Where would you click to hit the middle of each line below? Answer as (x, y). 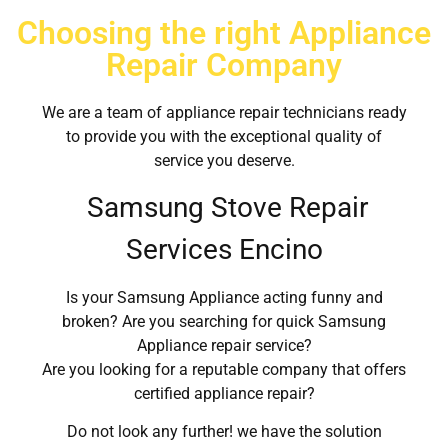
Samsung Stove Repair (224, 208)
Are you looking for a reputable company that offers (224, 369)
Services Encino (224, 250)
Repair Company (224, 65)
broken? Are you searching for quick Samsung (224, 321)
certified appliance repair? (224, 393)
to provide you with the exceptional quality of (224, 137)
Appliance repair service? (224, 345)
